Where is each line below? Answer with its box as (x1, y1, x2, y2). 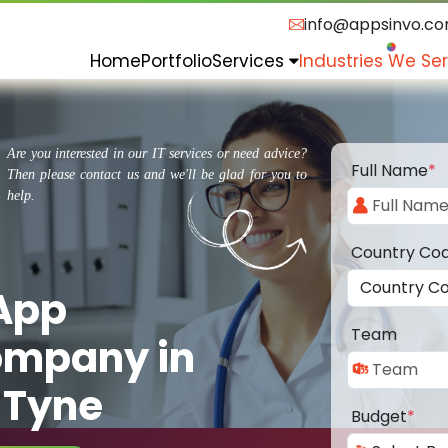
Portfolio (141, 48, 212, 73)
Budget (351, 405, 407, 429)
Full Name (351, 159, 428, 183)
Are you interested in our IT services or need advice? (7, 146, 307, 162)
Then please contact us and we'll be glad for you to (7, 167, 307, 183)
